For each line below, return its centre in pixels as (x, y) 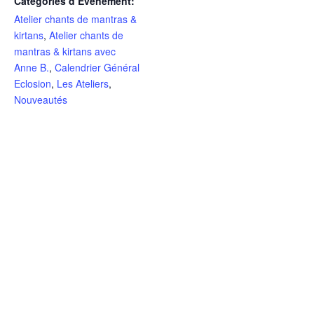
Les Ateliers (83, 83)
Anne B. (32, 67)
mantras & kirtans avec (65, 51)
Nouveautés (41, 99)
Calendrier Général (97, 67)
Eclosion (33, 83)
